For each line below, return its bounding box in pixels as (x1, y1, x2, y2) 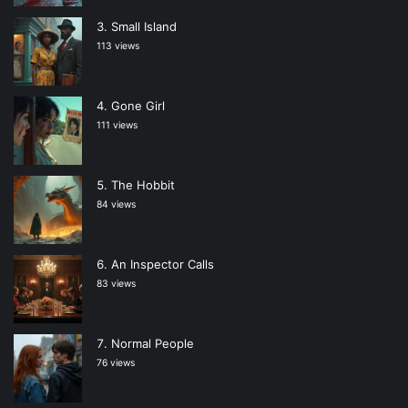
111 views (97, 119, 138, 132)
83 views (97, 278, 136, 291)
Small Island (111, 19, 177, 35)
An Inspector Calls (111, 257, 214, 272)
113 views (97, 40, 139, 53)
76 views (97, 357, 135, 370)
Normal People (111, 336, 194, 352)
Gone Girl (111, 98, 165, 114)
